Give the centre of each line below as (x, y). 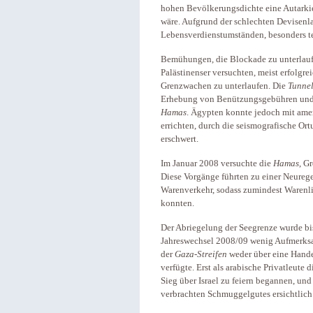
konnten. (177, 203)
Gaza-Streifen (201, 254)
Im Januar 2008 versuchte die (217, 163)
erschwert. (180, 139)
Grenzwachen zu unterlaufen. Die (224, 86)
